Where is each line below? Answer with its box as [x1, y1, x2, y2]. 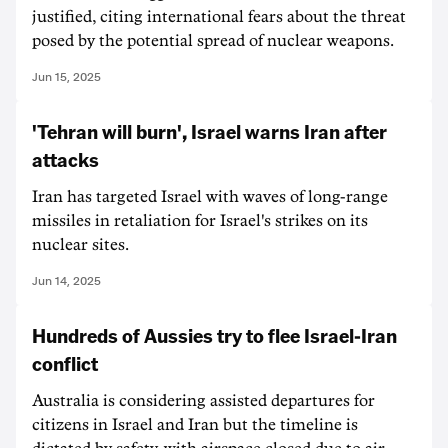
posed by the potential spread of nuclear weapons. [32, 32, 394, 49]
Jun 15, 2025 [32, 69, 101, 84]
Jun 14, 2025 [32, 273, 101, 288]
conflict [32, 349, 98, 376]
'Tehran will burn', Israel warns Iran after [32, 117, 387, 144]
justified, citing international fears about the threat [32, 8, 406, 25]
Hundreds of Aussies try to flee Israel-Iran [32, 321, 397, 348]
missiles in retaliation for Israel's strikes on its [32, 212, 368, 229]
